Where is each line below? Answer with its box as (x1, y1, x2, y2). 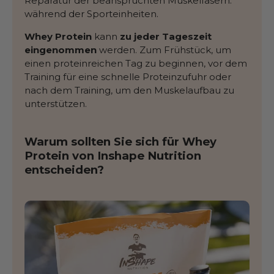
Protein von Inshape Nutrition (24, 149, 201, 163)
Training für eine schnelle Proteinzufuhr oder (24, 71, 231, 83)
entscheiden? (24, 163, 104, 177)
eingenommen (24, 44, 97, 56)
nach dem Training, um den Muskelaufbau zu (24, 84, 234, 97)
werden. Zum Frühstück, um (97, 44, 231, 56)
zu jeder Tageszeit (120, 31, 212, 43)
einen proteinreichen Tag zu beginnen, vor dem (24, 57, 247, 70)
